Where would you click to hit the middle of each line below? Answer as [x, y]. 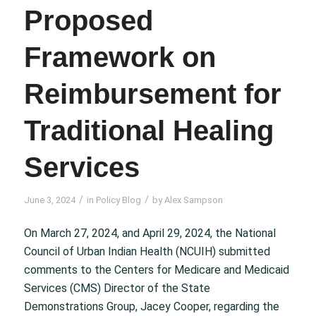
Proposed [88, 20]
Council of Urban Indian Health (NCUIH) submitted [147, 252]
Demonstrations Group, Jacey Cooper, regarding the [151, 307]
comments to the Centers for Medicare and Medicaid [156, 270]
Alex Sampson [193, 200]
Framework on [120, 57]
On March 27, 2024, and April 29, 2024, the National [150, 233]
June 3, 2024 [49, 200]
